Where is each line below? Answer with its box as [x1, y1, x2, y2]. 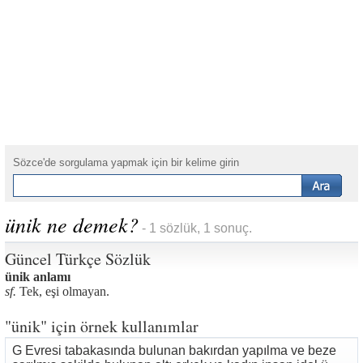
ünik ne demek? [5, 210, 139, 238]
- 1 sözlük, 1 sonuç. [139, 221, 252, 235]
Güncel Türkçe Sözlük [5, 248, 151, 270]
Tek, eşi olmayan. [16, 284, 109, 298]
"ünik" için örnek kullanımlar [5, 315, 199, 337]
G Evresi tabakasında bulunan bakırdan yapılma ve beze [12, 344, 336, 357]
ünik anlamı [5, 270, 70, 284]
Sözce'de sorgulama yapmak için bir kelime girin [13, 156, 239, 169]
